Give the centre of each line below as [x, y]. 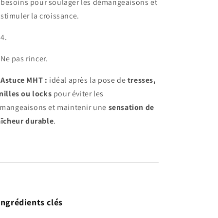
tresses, [142, 80]
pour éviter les [78, 93]
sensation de [131, 107]
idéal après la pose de [87, 80]
